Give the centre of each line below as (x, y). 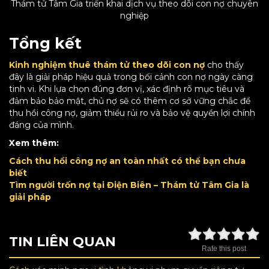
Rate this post (224, 249)
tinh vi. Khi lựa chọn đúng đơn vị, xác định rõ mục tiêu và (127, 89)
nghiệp (134, 16)
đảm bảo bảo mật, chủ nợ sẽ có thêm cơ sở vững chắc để (130, 101)
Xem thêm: (34, 143)
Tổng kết (45, 44)
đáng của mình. (41, 125)
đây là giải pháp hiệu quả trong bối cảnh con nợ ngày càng (131, 77)
